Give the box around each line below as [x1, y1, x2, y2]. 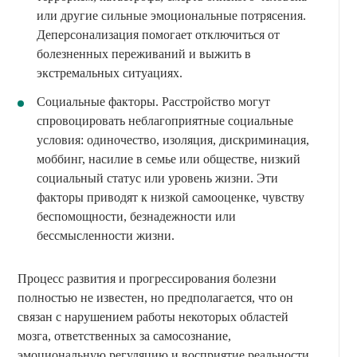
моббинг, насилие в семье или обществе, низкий [37, 151, 300, 166]
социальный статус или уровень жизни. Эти [37, 171, 278, 185]
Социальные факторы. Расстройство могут [37, 94, 270, 108]
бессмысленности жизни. [37, 228, 175, 242]
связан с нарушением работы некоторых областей [18, 309, 288, 324]
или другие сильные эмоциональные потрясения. [37, 8, 306, 22]
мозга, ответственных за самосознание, [18, 328, 231, 343]
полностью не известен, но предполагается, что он [18, 290, 293, 304]
